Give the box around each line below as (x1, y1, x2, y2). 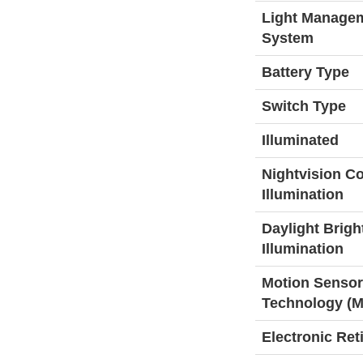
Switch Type (261, 98, 346, 114)
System (261, 30, 314, 46)
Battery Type (261, 64, 349, 80)
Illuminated (261, 132, 339, 148)
